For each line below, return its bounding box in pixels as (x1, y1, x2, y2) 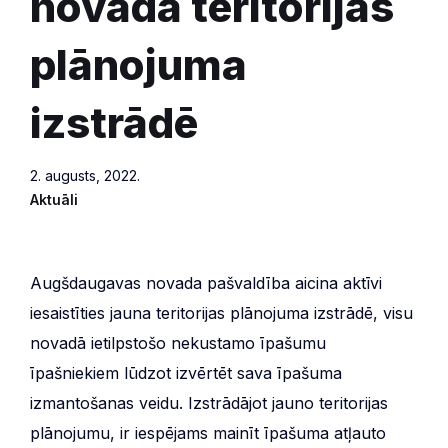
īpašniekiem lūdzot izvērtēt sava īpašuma (30, 362, 342, 383)
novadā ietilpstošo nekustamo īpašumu (30, 332, 326, 353)
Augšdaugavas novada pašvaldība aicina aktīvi (30, 272, 382, 293)
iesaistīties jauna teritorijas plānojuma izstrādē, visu (30, 302, 413, 323)
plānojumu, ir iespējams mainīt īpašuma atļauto (30, 422, 386, 443)
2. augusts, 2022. (30, 166, 140, 184)
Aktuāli (30, 190, 78, 208)
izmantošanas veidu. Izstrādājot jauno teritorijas (30, 392, 388, 413)
